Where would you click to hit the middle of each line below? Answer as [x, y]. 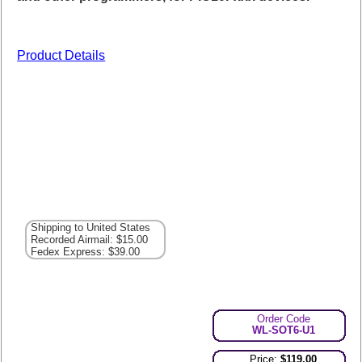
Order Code [283, 319]
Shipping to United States [91, 227]
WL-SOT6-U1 [283, 330]
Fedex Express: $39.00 [86, 251]
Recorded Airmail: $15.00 [90, 239]
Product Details [61, 56]
